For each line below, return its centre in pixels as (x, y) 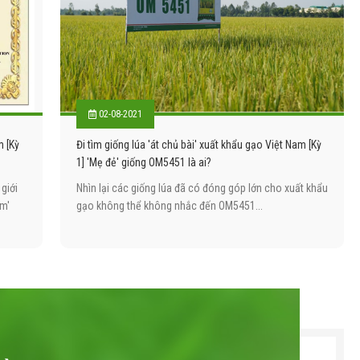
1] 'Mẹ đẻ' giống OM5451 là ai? (143, 163)
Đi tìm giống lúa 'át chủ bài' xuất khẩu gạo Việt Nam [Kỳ (198, 145)
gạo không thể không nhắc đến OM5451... (169, 206)
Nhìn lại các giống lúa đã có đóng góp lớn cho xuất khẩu (202, 188)
